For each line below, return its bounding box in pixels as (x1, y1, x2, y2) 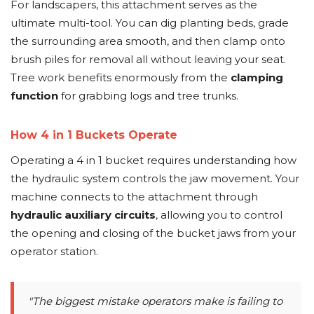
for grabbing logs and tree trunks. (58, 89, 238, 102)
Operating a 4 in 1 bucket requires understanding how (11, 153, 296, 167)
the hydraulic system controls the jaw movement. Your (11, 172, 299, 185)
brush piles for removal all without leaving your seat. (11, 53, 286, 66)
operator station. (11, 245, 98, 258)
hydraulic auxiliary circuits (11, 208, 156, 221)
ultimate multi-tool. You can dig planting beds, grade (11, 16, 289, 29)
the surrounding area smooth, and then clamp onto (11, 34, 285, 48)
